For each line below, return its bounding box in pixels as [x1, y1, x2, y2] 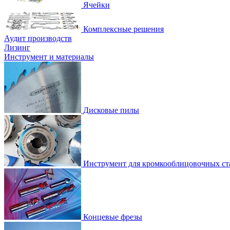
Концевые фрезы [81, 212, 142, 221]
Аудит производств [4, 33, 72, 43]
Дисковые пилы [81, 105, 139, 114]
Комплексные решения [81, 24, 164, 33]
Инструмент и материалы [4, 52, 94, 61]
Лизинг [4, 43, 30, 52]
